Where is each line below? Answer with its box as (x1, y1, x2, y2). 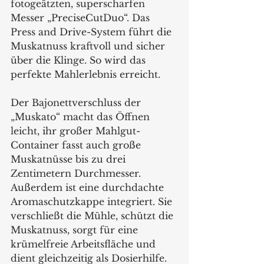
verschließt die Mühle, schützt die (11, 210, 176, 222)
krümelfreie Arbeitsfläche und (11, 238, 159, 250)
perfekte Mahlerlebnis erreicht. (11, 68, 163, 80)
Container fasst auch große (11, 139, 144, 151)
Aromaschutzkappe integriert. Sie (11, 196, 175, 207)
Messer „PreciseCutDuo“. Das (11, 12, 153, 24)
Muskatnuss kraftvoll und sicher (11, 40, 168, 52)
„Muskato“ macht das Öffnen (11, 111, 153, 123)
